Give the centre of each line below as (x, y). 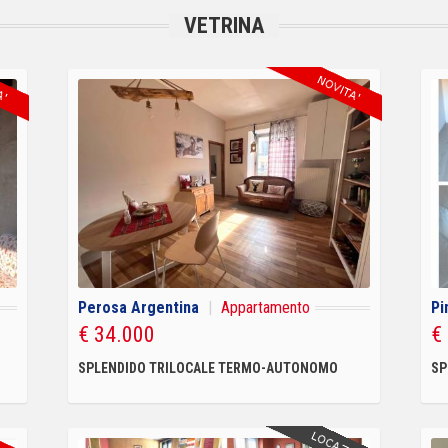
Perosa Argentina (138, 307)
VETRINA (224, 25)
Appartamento (265, 307)
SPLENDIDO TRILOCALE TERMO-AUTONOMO (207, 367)
